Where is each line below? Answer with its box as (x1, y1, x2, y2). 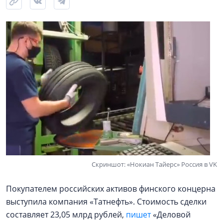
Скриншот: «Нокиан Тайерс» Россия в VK (92, 160, 217, 169)
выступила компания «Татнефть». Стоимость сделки (6, 196, 207, 207)
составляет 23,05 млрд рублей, (6, 209, 126, 220)
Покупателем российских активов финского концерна (6, 183, 216, 194)
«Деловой (151, 209, 191, 220)
